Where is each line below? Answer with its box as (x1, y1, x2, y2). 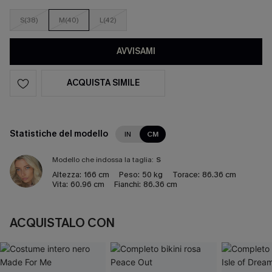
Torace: (172, 169, 200, 180)
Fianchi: (114, 179, 141, 189)
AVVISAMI (117, 46, 155, 57)
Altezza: (52, 169, 81, 180)
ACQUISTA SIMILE (67, 77, 140, 89)
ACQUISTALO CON (10, 215, 115, 231)
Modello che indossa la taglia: (52, 155, 154, 165)
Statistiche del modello (10, 128, 108, 140)
